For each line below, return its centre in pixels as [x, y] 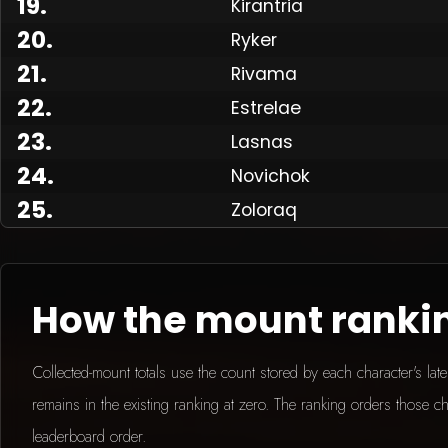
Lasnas [262, 141]
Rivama [264, 73]
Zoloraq [264, 209]
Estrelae [266, 107]
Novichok [270, 175]
